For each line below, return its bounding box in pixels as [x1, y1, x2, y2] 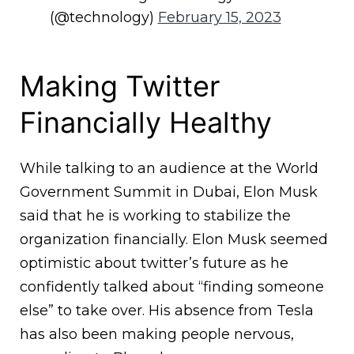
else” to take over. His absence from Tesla [20, 302, 314, 320]
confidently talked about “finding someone [20, 278, 324, 296]
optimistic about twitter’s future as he [20, 254, 288, 273]
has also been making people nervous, [20, 326, 294, 344]
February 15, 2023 [157, 9, 281, 27]
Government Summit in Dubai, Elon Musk [20, 183, 318, 201]
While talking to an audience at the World [20, 160, 318, 178]
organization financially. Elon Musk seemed [20, 231, 328, 249]
